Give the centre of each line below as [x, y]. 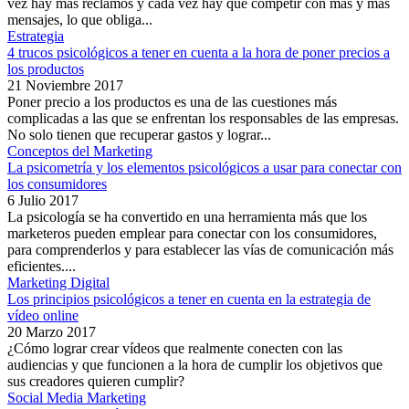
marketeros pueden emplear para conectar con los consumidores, [192, 234]
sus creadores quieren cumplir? [96, 382]
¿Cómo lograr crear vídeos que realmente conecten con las [175, 349]
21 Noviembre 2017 [65, 86]
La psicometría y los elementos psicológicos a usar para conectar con [204, 168]
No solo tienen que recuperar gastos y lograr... [139, 135]
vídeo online [43, 316]
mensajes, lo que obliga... [80, 20]
